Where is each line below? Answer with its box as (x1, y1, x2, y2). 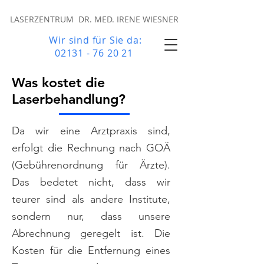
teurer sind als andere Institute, (12, 193, 170, 206)
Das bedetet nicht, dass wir (12, 176, 170, 189)
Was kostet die (12, 74, 105, 91)
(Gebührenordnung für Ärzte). (12, 159, 170, 171)
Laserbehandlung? (12, 91, 126, 107)
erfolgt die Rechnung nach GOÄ (12, 141, 170, 154)
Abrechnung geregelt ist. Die (12, 227, 170, 240)
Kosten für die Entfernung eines (12, 244, 170, 257)
